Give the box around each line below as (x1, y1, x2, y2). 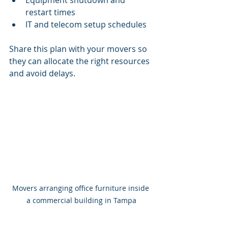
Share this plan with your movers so (9, 43, 149, 55)
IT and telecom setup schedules (25, 19, 147, 31)
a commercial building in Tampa (26, 195, 136, 206)
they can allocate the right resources (9, 55, 152, 67)
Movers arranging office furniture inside (12, 183, 151, 193)
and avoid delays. (9, 68, 75, 79)
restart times (25, 7, 75, 18)
